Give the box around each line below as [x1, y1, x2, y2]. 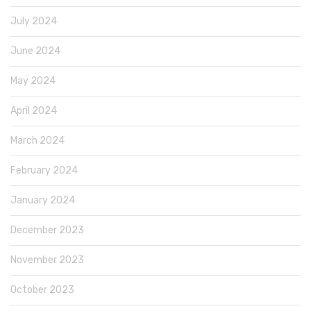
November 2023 [10, 253, 84, 266]
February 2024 [10, 164, 78, 176]
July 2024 [10, 15, 57, 27]
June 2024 [10, 44, 60, 57]
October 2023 [10, 283, 74, 296]
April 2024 [10, 104, 57, 117]
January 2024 [10, 194, 75, 206]
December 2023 [10, 224, 84, 236]
